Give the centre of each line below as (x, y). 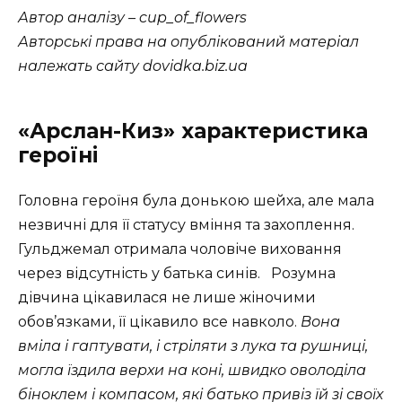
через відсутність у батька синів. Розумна (177, 273)
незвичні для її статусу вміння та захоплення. (186, 224)
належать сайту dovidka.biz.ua (133, 66)
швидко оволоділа (297, 370)
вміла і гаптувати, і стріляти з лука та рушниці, (193, 345)
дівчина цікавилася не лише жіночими (167, 297)
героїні (58, 155)
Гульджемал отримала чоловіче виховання (180, 249)
